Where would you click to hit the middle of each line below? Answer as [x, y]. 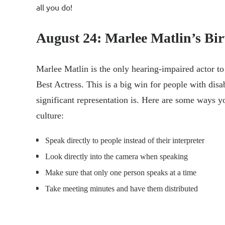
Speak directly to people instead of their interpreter [125, 141]
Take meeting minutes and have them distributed [122, 189]
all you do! [54, 7]
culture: [50, 116]
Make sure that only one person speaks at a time [121, 173]
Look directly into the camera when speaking [117, 157]
